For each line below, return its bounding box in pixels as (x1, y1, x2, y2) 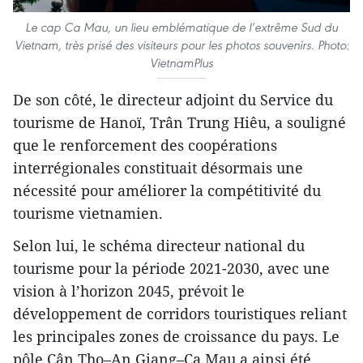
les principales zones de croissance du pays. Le (13, 326, 340, 346)
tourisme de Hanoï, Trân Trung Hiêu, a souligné (13, 112, 346, 132)
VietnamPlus (150, 54, 213, 70)
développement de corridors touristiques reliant (13, 303, 347, 323)
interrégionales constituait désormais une (13, 157, 303, 177)
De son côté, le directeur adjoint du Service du (13, 89, 333, 109)
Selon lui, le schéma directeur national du (13, 235, 305, 255)
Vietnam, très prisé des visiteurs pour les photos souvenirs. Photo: (14, 36, 349, 53)
